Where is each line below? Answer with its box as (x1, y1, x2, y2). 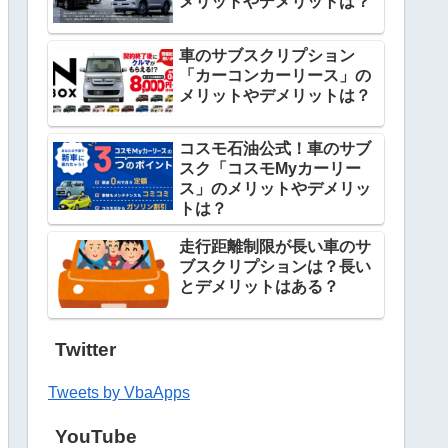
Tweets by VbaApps (48, 384, 190, 402)
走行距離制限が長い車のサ (179, 238, 371, 256)
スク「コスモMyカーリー (179, 160, 361, 178)
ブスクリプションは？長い (179, 258, 371, 276)
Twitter (55, 339, 117, 361)
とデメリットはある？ (179, 278, 339, 296)
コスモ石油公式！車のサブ (179, 140, 371, 158)
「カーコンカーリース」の (179, 66, 371, 84)
